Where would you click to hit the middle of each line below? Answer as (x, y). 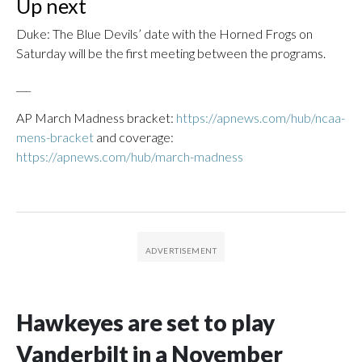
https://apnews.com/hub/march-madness (130, 156)
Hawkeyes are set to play (145, 322)
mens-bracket (55, 137)
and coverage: (134, 137)
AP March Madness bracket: (96, 118)
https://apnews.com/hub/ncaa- (261, 118)
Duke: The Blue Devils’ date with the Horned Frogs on (164, 34)
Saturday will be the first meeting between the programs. (171, 53)
